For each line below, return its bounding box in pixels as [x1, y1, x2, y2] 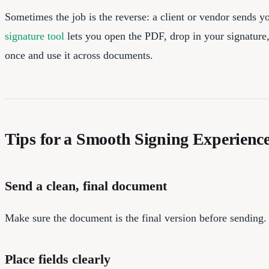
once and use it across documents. [5, 49, 153, 61]
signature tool [5, 29, 64, 42]
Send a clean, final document [5, 178, 167, 193]
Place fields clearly [5, 251, 110, 267]
